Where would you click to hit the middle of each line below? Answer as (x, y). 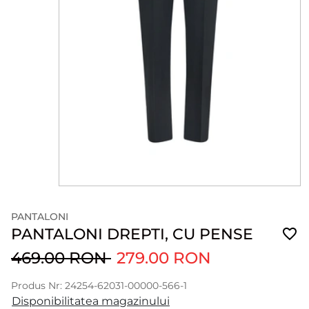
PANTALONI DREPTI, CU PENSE (132, 234)
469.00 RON (61, 258)
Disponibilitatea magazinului (91, 301)
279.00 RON (164, 258)
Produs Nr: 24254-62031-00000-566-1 (99, 286)
